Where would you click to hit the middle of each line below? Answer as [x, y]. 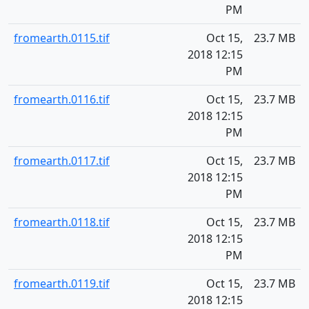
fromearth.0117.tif [62, 161]
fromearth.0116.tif [62, 99]
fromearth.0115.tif [62, 38]
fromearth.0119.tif [62, 283]
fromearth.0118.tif [62, 222]
